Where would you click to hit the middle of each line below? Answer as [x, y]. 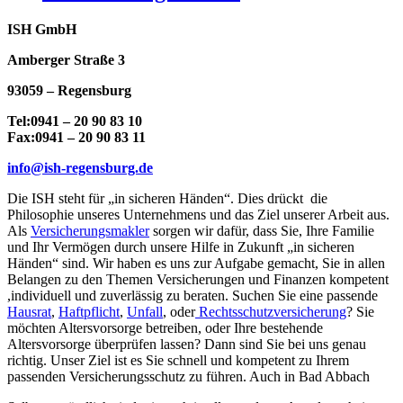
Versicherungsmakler [90, 231]
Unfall [145, 312]
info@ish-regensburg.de [80, 168]
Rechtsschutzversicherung [271, 312]
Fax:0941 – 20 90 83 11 [76, 138]
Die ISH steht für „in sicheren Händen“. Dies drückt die [167, 199]
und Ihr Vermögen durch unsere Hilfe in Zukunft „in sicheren [181, 247]
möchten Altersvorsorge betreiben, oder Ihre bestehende [165, 328]
